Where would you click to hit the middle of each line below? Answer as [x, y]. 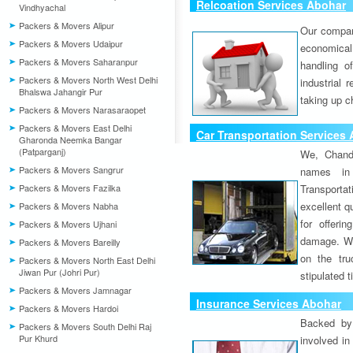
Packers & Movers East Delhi [75, 128]
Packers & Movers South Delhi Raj [85, 326]
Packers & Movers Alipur [67, 25]
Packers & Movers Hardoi [69, 308]
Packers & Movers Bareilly [70, 242]
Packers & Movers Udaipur [71, 43]
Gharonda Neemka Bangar [71, 139]
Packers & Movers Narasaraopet [82, 110]
